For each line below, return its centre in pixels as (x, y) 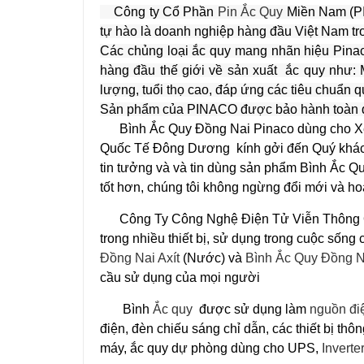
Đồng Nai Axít (140, 258)
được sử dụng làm (251, 309)
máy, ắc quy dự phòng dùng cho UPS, (211, 348)
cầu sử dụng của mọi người (182, 277)
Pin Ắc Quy (250, 12)
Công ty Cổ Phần (159, 12)
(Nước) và (212, 258)
